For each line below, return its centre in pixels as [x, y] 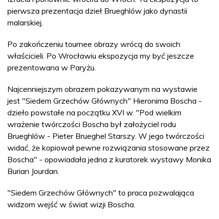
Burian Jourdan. [33, 171]
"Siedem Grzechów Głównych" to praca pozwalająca [101, 192]
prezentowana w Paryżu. [52, 67]
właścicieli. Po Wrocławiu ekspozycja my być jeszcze [101, 55]
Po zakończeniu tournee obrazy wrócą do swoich [94, 44]
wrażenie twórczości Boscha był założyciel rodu [92, 124]
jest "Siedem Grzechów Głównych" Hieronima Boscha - [105, 100]
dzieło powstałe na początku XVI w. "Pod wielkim [94, 112]
